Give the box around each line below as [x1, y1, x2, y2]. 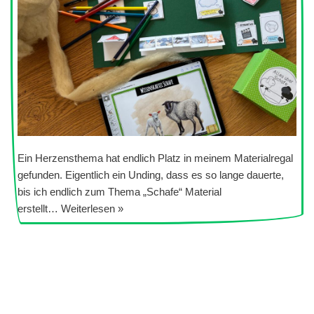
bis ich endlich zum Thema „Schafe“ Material [18, 186, 221, 198]
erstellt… [18, 203, 61, 215]
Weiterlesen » [61, 203, 123, 215]
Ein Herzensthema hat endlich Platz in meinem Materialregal [18, 152, 293, 165]
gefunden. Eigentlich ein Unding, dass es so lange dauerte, [18, 169, 284, 182]
